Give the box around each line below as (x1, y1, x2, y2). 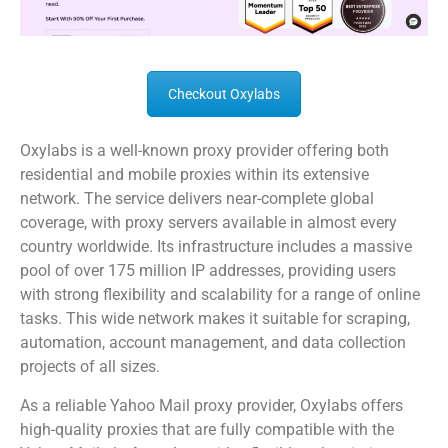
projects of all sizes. (20, 357, 160, 377)
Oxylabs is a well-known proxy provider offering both (20, 141, 389, 161)
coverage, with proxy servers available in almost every (20, 213, 397, 233)
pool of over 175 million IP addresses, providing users (20, 261, 396, 281)
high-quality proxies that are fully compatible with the (20, 419, 394, 439)
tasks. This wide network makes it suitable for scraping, (20, 309, 410, 329)
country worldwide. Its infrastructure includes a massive (20, 237, 412, 257)
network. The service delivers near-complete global (20, 189, 374, 209)
